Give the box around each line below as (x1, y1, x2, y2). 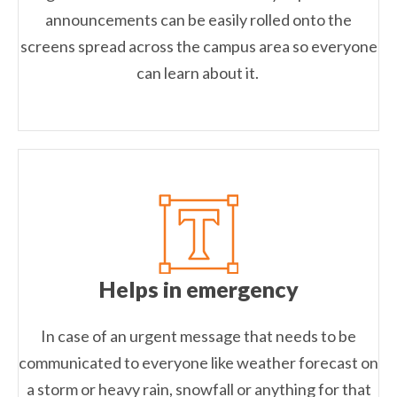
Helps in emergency (98, 276, 299, 303)
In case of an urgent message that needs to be (41, 326, 356, 346)
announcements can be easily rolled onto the (45, 10, 352, 30)
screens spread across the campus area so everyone (19, 36, 378, 57)
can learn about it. (136, 63, 261, 83)
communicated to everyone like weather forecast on (19, 353, 378, 373)
